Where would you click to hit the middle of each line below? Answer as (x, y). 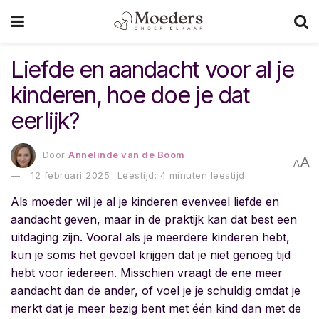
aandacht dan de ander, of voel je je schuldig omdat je (156, 290)
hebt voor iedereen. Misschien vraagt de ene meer (147, 272)
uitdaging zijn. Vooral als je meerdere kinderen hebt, (150, 237)
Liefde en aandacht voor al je (152, 69)
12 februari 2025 (70, 175)
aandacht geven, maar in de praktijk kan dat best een (154, 219)
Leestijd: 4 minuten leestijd (181, 175)
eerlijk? (45, 121)
